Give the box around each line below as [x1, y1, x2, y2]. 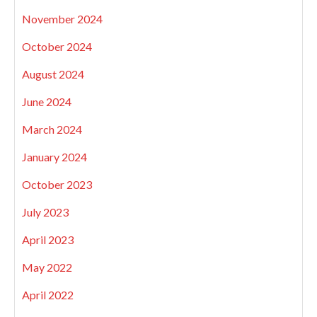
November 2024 [22, 11, 103, 25]
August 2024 [22, 67, 84, 81]
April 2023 [22, 232, 74, 246]
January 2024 [22, 149, 87, 163]
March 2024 [22, 122, 82, 136]
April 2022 [22, 287, 74, 301]
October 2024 [22, 39, 92, 53]
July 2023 [22, 204, 69, 219]
